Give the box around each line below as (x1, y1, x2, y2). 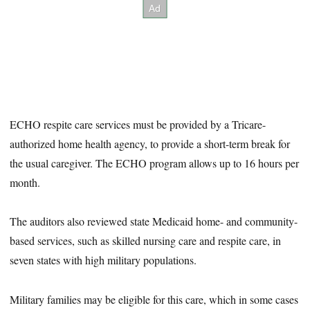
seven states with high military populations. (10, 253, 197, 268)
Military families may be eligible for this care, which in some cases (10, 292, 299, 307)
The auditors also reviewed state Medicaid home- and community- (10, 214, 298, 229)
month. (10, 174, 41, 190)
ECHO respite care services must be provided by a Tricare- (10, 116, 266, 131)
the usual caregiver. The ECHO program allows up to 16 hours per (10, 155, 300, 170)
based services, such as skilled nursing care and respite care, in (10, 233, 282, 248)
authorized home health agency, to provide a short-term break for (10, 136, 291, 151)
